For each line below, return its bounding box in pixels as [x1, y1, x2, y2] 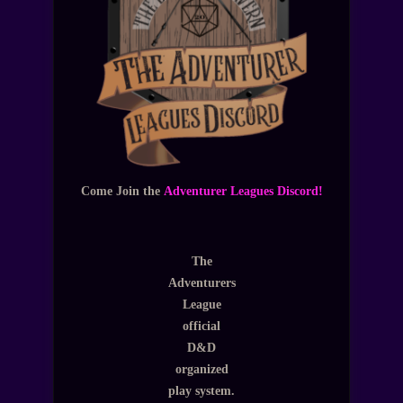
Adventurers [167, 274, 236, 290]
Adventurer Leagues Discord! [163, 184, 323, 199]
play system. [168, 382, 235, 398]
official [183, 318, 220, 333]
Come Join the [80, 184, 164, 199]
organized [175, 361, 228, 376]
